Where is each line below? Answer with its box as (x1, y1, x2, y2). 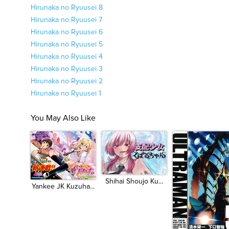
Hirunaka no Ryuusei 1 (31, 90, 101, 97)
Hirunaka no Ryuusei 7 (31, 16, 102, 24)
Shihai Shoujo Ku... (105, 177, 163, 185)
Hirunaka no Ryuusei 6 (31, 29, 103, 36)
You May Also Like (31, 114, 96, 122)
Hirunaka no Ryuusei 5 (31, 41, 103, 48)
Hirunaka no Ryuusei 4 (31, 53, 103, 60)
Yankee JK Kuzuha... (31, 183, 95, 191)
